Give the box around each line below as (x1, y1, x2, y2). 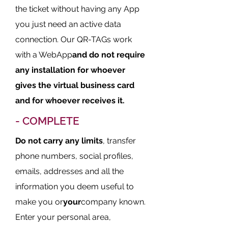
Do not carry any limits (15, 136, 103, 146)
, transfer (103, 136, 136, 146)
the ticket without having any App (15, 4, 139, 14)
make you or (15, 197, 63, 207)
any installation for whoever (15, 65, 125, 75)
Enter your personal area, (15, 212, 111, 222)
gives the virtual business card (15, 80, 134, 90)
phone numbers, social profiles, (15, 151, 133, 161)
